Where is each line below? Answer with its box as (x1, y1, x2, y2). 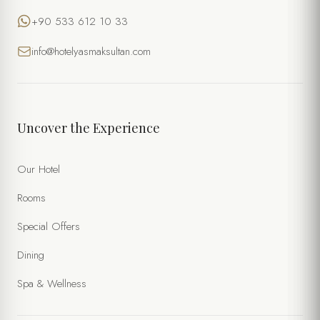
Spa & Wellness (17, 276, 86, 291)
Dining (17, 247, 44, 263)
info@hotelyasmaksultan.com (31, 44, 151, 59)
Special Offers (17, 219, 80, 234)
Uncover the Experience (17, 119, 160, 136)
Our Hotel (17, 161, 60, 177)
